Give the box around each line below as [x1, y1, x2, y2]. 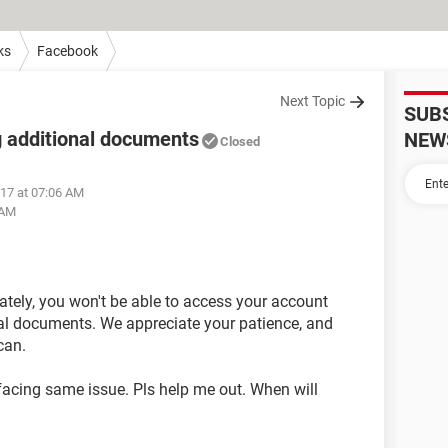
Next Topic [280, 93, 345, 109]
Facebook [37, 42, 98, 59]
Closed [220, 134, 260, 149]
